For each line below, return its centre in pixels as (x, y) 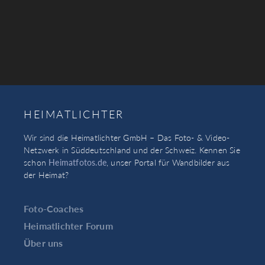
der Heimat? (46, 175)
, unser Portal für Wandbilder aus (168, 162)
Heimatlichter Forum (68, 225)
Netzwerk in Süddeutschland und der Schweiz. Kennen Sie (132, 150)
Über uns (43, 243)
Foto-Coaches (54, 208)
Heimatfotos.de (78, 162)
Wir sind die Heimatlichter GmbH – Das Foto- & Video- (127, 138)
